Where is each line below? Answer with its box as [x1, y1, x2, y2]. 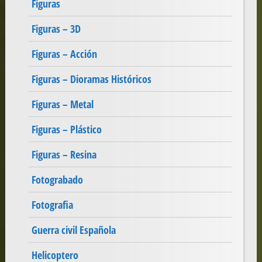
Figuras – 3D [31, 22, 81, 36]
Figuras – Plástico [31, 122, 102, 137]
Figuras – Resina [31, 147, 96, 162]
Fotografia [31, 198, 73, 212]
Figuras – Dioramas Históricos [31, 72, 151, 87]
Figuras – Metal [31, 97, 94, 112]
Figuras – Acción [31, 47, 97, 61]
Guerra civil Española [31, 223, 116, 237]
